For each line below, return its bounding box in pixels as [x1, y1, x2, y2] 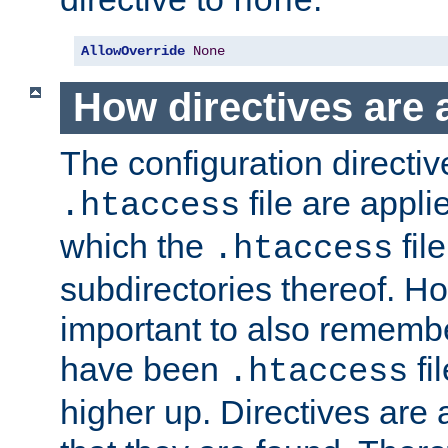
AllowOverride [81, 43, 185, 60]
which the [60, 226, 213, 265]
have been [60, 349, 228, 388]
